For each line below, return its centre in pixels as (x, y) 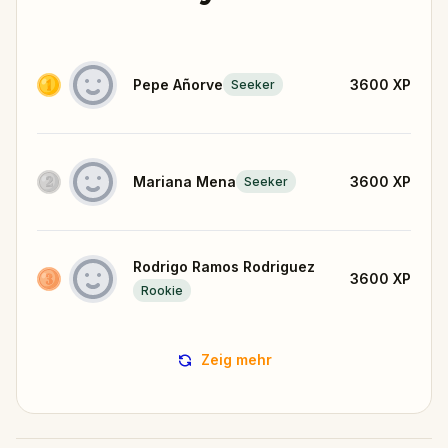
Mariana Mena (184, 181)
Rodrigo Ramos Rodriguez (224, 266)
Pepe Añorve (178, 84)
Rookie (162, 291)
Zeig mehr (236, 359)
